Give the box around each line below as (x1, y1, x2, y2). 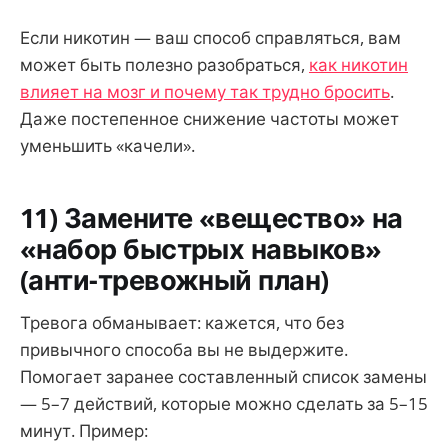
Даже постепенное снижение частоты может (20, 106, 399, 130)
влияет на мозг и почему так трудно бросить (20, 79, 390, 103)
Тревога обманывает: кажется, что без (20, 310, 344, 334)
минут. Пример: (20, 418, 148, 442)
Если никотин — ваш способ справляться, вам (20, 25, 401, 49)
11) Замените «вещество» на (20, 199, 403, 237)
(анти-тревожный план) (20, 261, 329, 299)
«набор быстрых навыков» (20, 230, 382, 268)
